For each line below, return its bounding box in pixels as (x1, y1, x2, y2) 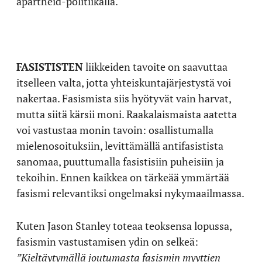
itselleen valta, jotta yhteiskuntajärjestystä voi (16, 75, 231, 89)
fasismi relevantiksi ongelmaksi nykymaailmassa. (16, 186, 244, 200)
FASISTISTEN (16, 60, 83, 74)
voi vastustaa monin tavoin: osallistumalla (16, 123, 213, 137)
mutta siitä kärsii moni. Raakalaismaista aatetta (16, 107, 237, 121)
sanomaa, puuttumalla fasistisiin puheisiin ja (16, 154, 224, 168)
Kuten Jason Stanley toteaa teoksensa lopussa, (16, 219, 232, 233)
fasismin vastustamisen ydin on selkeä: (16, 235, 198, 249)
